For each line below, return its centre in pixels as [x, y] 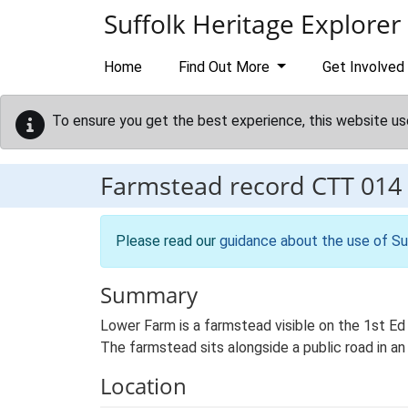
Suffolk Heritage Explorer [252, 24]
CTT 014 [357, 185]
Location [143, 386]
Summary [149, 295]
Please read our [168, 241]
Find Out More [226, 67]
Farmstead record [206, 185]
